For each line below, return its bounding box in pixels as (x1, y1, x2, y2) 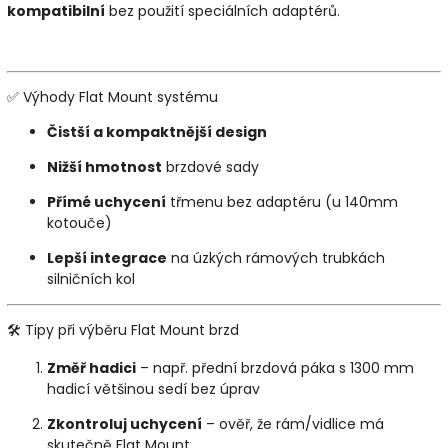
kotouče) (47, 213, 112, 234)
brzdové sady (162, 157, 259, 178)
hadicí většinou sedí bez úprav (47, 379, 260, 400)
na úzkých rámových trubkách (167, 248, 385, 269)
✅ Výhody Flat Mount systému (7, 87, 218, 108)
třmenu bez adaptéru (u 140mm (166, 192, 398, 213)
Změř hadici (47, 358, 136, 379)
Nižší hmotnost (47, 157, 162, 178)
